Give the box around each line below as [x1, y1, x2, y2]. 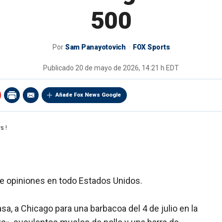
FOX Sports [132, 43, 170, 52]
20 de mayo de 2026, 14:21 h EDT [75, 64, 179, 72]
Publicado [43, 64, 75, 72]
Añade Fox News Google [55, 92, 121, 99]
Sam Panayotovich [64, 43, 126, 52]
